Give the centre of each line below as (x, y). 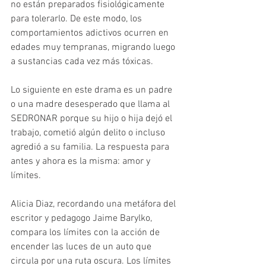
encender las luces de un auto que (82, 247)
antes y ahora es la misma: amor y (82, 162)
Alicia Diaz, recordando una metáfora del (94, 205)
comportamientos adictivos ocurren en (91, 34)
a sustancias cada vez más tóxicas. (82, 62)
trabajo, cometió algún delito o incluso (89, 133)
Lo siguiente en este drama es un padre (93, 91)
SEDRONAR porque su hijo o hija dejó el (93, 119)
